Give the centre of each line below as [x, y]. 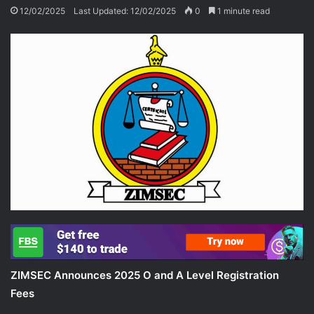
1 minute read [243, 11]
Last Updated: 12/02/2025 [125, 11]
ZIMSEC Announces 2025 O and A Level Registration [145, 275]
